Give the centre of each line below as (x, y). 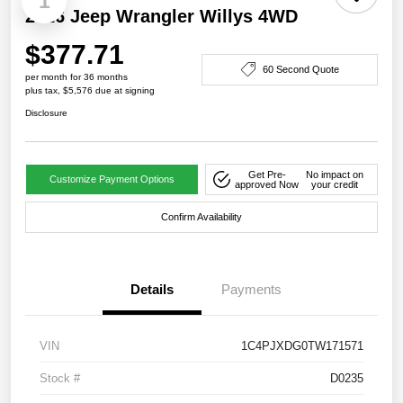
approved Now (267, 184)
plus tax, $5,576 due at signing (90, 91)
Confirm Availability (201, 217)
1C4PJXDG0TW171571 (302, 346)
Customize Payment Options (112, 179)
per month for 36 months (76, 77)
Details (152, 290)
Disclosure (46, 113)
